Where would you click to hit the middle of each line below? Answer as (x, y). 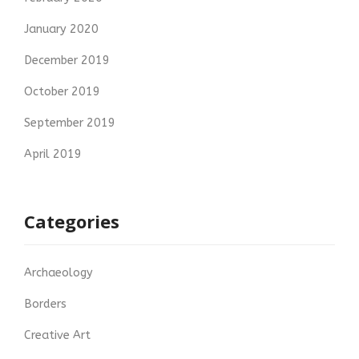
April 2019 (53, 155)
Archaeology (58, 273)
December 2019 (67, 61)
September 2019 (70, 123)
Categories (72, 222)
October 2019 (62, 92)
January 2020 (61, 30)
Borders (45, 305)
